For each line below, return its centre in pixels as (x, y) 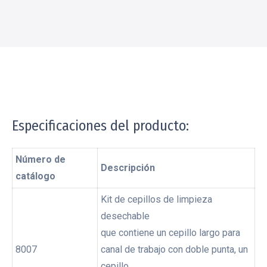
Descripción (128, 168)
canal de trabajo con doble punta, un (174, 249)
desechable (125, 216)
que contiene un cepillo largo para (170, 233)
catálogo (35, 176)
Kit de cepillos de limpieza (156, 199)
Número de (41, 159)
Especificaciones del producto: (100, 126)
